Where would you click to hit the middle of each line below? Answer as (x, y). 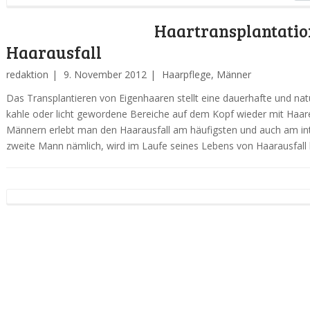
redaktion (27, 74)
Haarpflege (186, 74)
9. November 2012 (105, 74)
